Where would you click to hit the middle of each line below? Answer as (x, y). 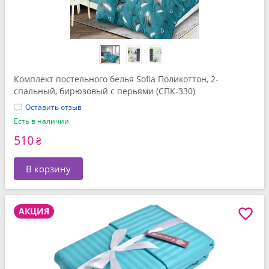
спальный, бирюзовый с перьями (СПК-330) (104, 91)
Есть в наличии (41, 121)
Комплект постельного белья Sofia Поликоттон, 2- (116, 79)
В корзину (48, 169)
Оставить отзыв (53, 107)
